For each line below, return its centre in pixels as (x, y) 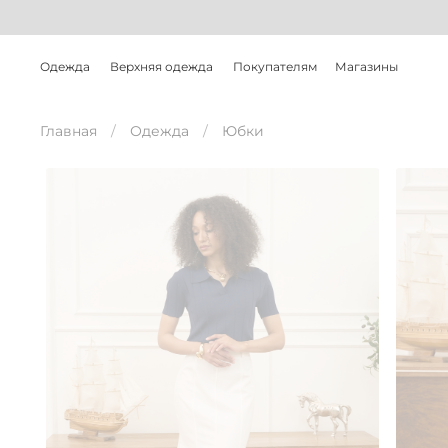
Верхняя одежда (161, 66)
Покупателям (275, 66)
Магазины (366, 66)
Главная (68, 131)
